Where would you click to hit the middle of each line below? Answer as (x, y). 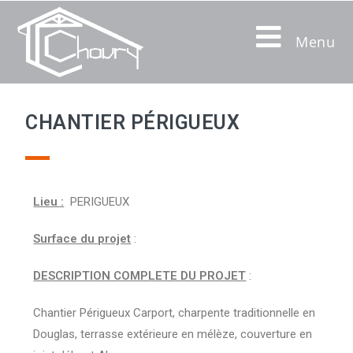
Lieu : (49, 202)
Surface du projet (82, 239)
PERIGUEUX (97, 202)
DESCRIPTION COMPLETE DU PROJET (140, 276)
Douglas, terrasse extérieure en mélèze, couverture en (173, 334)
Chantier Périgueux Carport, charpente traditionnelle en (175, 313)
